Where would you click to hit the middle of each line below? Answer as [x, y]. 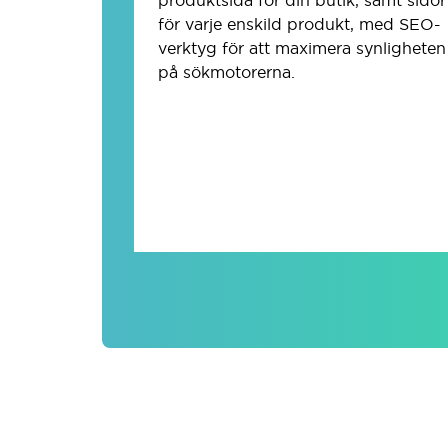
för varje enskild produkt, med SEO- [299, 23]
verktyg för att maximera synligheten [302, 47]
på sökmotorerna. [226, 71]
